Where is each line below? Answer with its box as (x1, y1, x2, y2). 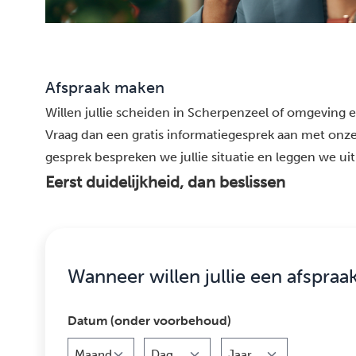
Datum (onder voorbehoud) (68, 312, 231, 329)
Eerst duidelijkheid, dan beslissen (45, 172, 285, 192)
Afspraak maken (45, 78, 164, 98)
